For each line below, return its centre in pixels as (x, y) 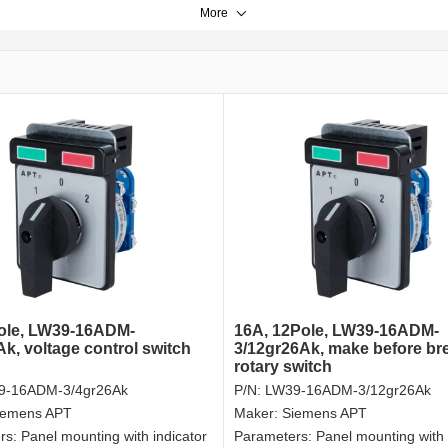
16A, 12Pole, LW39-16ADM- (336, 331)
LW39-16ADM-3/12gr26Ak (348, 390)
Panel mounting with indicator (114, 436)
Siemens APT (324, 413)
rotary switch (283, 367)
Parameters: (275, 436)
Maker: (258, 413)
